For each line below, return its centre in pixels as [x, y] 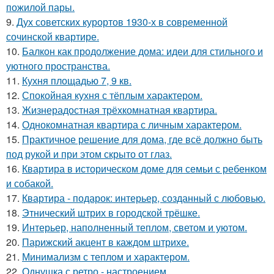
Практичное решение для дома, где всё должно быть [142, 139]
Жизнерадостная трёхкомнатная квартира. [120, 110]
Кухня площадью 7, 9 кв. [77, 80]
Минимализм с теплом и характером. [106, 257]
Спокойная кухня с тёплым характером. [112, 95]
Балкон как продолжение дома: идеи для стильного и [143, 51]
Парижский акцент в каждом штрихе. [106, 242]
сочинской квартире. [53, 36]
